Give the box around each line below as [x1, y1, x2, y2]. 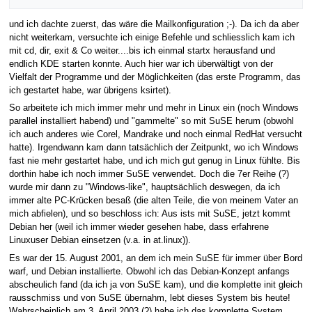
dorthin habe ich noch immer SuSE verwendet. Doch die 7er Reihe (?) [8, 169, 289, 180]
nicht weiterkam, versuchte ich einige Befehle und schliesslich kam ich [8, 32, 295, 42]
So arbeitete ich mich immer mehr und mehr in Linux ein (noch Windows [8, 103, 299, 114]
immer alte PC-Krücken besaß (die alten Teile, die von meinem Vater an [8, 196, 298, 206]
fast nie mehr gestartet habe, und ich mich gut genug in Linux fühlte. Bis [8, 156, 300, 166]
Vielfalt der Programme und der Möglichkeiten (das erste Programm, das [8, 72, 301, 82]
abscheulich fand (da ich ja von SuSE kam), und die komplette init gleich [8, 279, 302, 290]
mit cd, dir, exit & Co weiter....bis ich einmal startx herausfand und [8, 45, 275, 56]
